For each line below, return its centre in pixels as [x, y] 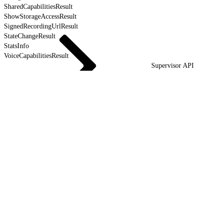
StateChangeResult [30, 36]
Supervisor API [173, 65]
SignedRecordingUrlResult [41, 26]
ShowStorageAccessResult [40, 16]
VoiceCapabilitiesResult [36, 55]
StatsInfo [16, 46]
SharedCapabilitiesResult [38, 6]
